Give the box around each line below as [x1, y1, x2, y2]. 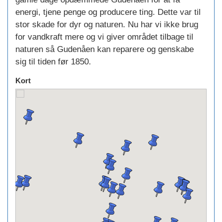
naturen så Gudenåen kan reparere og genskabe [15, 45, 194, 55]
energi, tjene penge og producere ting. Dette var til [15, 7, 201, 17]
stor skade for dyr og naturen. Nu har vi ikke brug [15, 20, 198, 30]
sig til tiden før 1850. [15, 57, 91, 67]
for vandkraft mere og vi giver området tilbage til [15, 32, 193, 42]
